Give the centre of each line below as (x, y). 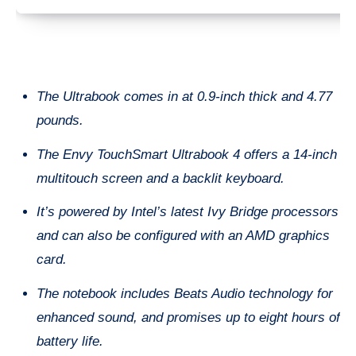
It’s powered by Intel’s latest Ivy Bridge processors (187, 212)
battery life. (70, 342)
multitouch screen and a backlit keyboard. (162, 178)
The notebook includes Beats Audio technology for (184, 294)
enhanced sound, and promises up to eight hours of (188, 318)
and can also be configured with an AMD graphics (183, 236)
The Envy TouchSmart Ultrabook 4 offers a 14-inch (186, 154)
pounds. (60, 120)
